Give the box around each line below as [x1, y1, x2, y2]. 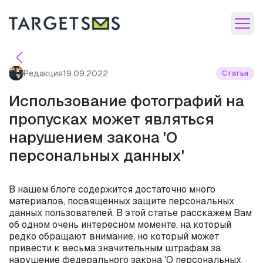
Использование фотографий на [9, 91, 244, 111]
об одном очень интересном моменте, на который [9, 218, 231, 231]
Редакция [23, 68, 63, 79]
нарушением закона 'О [9, 127, 177, 147]
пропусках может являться [9, 109, 214, 129]
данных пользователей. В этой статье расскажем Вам [9, 207, 252, 219]
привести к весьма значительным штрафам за [9, 242, 221, 254]
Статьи [222, 68, 248, 78]
